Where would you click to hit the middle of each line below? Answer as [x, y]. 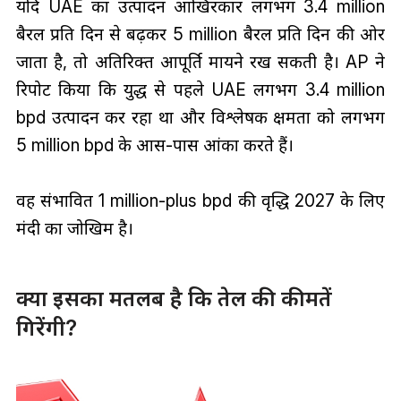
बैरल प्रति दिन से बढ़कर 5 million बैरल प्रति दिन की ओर [200, 34]
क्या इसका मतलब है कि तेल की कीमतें [174, 299]
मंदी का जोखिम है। [74, 228]
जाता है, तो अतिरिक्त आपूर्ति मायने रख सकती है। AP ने [200, 61]
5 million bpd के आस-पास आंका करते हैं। [154, 145]
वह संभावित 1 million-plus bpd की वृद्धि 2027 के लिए [200, 200]
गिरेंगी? [46, 328]
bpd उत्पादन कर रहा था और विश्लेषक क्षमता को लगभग [200, 117]
